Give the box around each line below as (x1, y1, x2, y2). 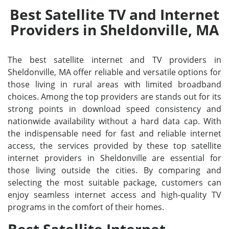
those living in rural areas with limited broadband (8, 79, 221, 90)
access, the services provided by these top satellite (8, 140, 221, 151)
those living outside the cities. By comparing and (8, 165, 221, 176)
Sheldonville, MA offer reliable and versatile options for (8, 66, 221, 78)
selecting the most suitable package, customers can (8, 177, 221, 188)
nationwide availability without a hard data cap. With (8, 116, 221, 127)
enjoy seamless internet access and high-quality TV (8, 189, 221, 200)
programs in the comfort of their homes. (8, 201, 164, 213)
